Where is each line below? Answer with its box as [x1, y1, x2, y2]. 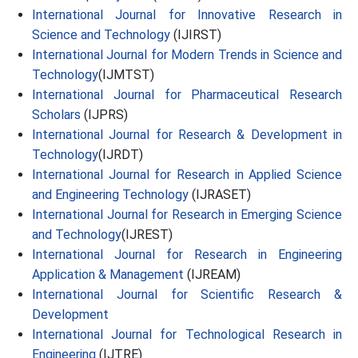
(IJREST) [121, 227, 173, 242]
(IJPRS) [81, 107, 128, 122]
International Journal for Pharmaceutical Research [32, 87, 342, 102]
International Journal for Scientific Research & [32, 287, 342, 302]
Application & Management [32, 267, 184, 282]
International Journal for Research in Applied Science [32, 167, 342, 182]
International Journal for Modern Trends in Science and [32, 47, 342, 62]
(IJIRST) [170, 27, 221, 42]
